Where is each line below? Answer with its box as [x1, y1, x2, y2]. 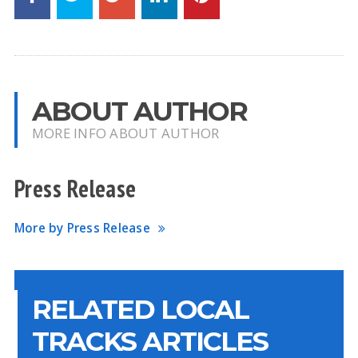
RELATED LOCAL [31, 292, 249, 325]
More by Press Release [14, 220, 150, 237]
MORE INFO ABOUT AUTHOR [31, 124, 220, 142]
